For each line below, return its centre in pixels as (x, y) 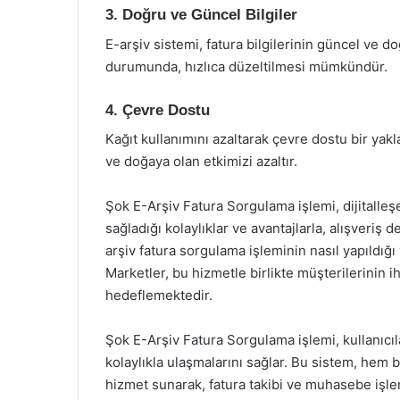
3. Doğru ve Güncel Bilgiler (201, 15)
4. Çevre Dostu (158, 110)
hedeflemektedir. (159, 295)
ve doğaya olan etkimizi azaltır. (201, 161)
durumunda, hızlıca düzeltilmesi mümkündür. (246, 66)
